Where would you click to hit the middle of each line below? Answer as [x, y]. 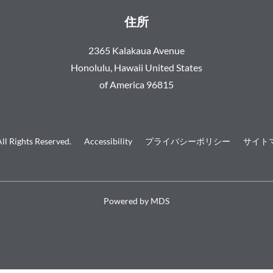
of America [122, 84]
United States [174, 67]
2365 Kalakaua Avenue [136, 50]
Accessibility [108, 141]
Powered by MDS [136, 201]
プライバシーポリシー [187, 141]
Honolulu [90, 67]
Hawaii [129, 67]
